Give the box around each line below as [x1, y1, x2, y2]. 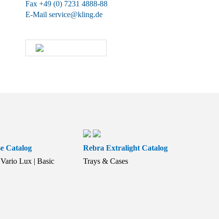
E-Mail [25, 10, 49, 19]
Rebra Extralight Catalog [83, 144, 168, 152]
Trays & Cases [83, 157, 129, 165]
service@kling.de [49, 10, 103, 19]
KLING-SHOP [56, 44, 96, 51]
